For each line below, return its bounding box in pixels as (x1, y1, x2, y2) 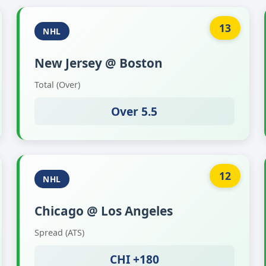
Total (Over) (34, 79, 81, 90)
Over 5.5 (111, 103, 158, 119)
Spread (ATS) (34, 227, 85, 238)
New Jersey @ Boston (34, 55, 163, 71)
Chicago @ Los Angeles (34, 202, 173, 219)
